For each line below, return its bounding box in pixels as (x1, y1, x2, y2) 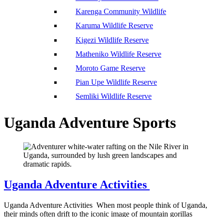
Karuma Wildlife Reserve (76, 21, 153, 30)
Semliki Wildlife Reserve (76, 92, 152, 101)
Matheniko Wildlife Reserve (76, 49, 161, 58)
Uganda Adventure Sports (4, 114, 176, 132)
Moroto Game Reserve (76, 64, 145, 72)
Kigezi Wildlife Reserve (76, 35, 149, 44)
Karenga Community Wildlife (76, 7, 166, 16)
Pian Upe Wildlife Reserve (76, 78, 157, 87)
